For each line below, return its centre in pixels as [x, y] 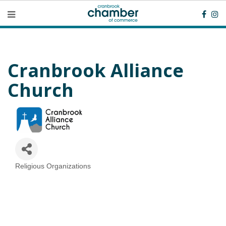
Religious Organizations [53, 166]
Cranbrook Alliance [96, 70]
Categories [35, 172]
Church [41, 90]
